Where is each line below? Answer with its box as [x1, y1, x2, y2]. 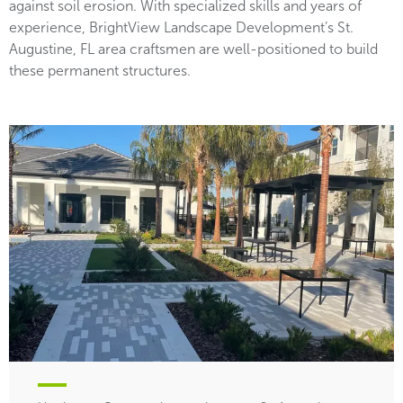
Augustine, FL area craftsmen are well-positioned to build [9, 40, 378, 58]
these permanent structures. [9, 62, 191, 79]
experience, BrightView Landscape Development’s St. [9, 19, 354, 36]
